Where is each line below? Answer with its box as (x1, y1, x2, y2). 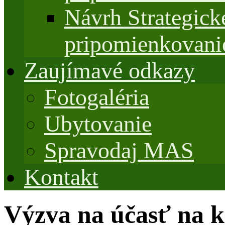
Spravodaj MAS (44, 138, 194, 163)
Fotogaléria (44, 84, 149, 110)
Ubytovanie (44, 111, 152, 137)
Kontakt (24, 164, 98, 190)
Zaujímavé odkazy (24, 58, 195, 83)
